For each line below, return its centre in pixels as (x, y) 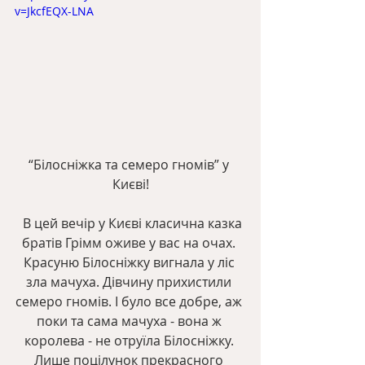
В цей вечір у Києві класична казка (130, 223)
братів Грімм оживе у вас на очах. (130, 242)
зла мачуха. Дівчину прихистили (130, 281)
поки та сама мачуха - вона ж (130, 321)
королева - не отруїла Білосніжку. (130, 340)
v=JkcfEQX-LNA (54, 11)
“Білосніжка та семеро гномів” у (130, 164)
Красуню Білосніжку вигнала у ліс (130, 262)
